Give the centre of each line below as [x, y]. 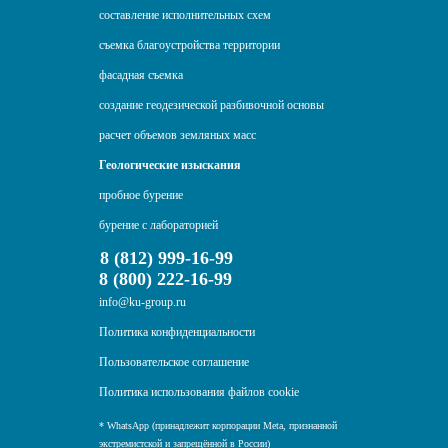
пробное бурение [141, 195]
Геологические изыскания [170, 165]
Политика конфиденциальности [177, 332]
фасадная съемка [141, 75]
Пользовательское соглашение [174, 362]
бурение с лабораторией [158, 225]
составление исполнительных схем [185, 15]
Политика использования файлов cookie [199, 392]
